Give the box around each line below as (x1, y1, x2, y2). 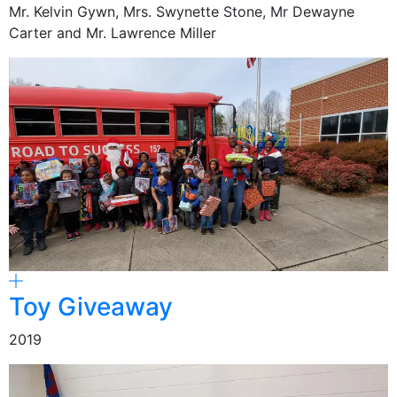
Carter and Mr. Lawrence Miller (9, 24, 216, 43)
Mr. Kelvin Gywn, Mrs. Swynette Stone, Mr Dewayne (9, 3, 354, 21)
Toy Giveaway (9, 292, 173, 323)
